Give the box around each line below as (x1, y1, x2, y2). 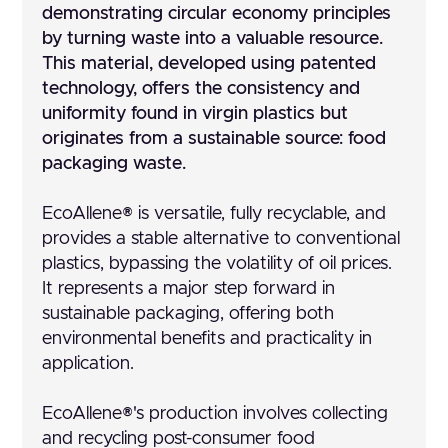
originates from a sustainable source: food (42, 130, 387, 149)
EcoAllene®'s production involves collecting (42, 405, 389, 424)
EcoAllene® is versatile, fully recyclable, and (42, 205, 387, 224)
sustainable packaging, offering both (42, 305, 335, 324)
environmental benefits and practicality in (42, 330, 373, 349)
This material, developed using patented (42, 55, 377, 74)
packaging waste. (42, 155, 187, 174)
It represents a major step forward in (42, 280, 336, 299)
